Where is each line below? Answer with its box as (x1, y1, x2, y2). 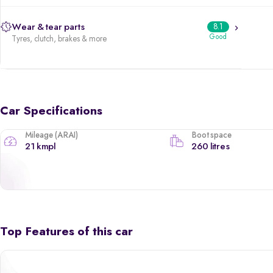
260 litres (191, 141, 230, 152)
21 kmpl (25, 141, 55, 152)
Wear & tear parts (12, 22, 85, 32)
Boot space (191, 130, 232, 140)
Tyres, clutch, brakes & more (12, 34, 107, 43)
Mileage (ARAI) (25, 130, 78, 140)
